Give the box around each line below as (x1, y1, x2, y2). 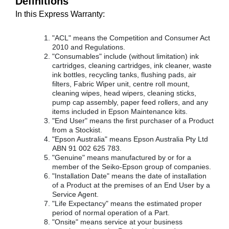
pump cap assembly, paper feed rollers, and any (52, 98, 208, 106)
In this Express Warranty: (15, 10, 105, 18)
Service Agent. (52, 190, 99, 198)
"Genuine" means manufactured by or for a (52, 153, 191, 162)
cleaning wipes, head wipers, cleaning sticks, (52, 89, 196, 97)
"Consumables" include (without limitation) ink (52, 52, 199, 60)
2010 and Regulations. (52, 43, 125, 51)
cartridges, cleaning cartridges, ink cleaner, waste (52, 61, 212, 70)
